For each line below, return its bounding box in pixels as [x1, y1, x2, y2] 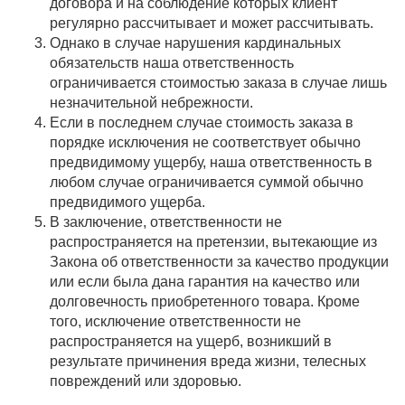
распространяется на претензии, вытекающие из [50, 234, 377, 250]
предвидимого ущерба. [50, 194, 205, 210]
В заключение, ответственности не [50, 214, 282, 230]
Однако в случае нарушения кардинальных [50, 35, 341, 51]
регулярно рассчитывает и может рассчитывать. [50, 15, 373, 31]
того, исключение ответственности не [50, 314, 301, 329]
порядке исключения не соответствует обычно [50, 135, 361, 150]
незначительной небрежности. [50, 95, 253, 110]
